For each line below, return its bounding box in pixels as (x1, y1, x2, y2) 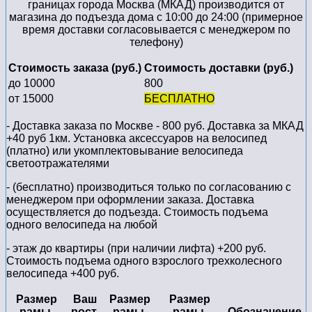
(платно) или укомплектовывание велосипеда (6, 145, 243, 157)
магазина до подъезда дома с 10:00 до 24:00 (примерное (9, 11, 303, 24)
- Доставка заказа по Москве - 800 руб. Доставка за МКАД (6, 120, 304, 132)
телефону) (129, 36, 183, 49)
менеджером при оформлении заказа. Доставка (6, 194, 254, 206)
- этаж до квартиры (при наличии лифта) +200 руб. (6, 242, 266, 255)
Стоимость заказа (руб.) (8, 62, 141, 75)
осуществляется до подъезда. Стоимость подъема (6, 206, 268, 219)
